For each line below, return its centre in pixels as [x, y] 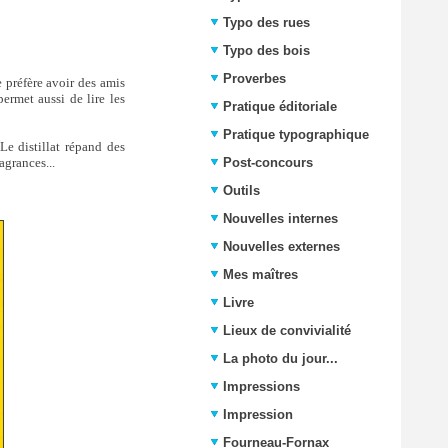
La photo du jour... [280, 358]
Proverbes [254, 78]
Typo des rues [266, 22]
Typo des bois [266, 50]
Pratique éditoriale [280, 106]
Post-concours [268, 162]
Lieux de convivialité [287, 330]
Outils [241, 190]
